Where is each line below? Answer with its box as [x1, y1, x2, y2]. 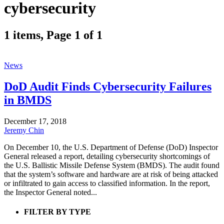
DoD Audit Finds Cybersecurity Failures [4, 79, 211, 93]
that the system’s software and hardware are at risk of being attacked [4, 169, 218, 178]
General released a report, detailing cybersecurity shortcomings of [4, 151, 210, 160]
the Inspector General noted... [4, 187, 97, 196]
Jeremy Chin [4, 125, 44, 134]
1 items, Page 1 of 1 [4, 28, 102, 41]
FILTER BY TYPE [24, 207, 91, 216]
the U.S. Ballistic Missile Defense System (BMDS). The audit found [4, 160, 219, 169]
